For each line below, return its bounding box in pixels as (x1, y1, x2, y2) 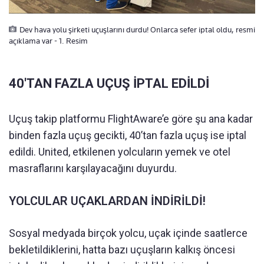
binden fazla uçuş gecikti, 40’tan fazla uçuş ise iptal (9, 128, 246, 141)
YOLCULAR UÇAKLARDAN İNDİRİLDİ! (9, 193, 206, 208)
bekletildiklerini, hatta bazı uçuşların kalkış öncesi (9, 243, 235, 256)
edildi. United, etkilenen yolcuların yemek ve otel (9, 145, 230, 158)
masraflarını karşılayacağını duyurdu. (9, 161, 177, 174)
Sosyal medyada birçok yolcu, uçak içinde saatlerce (9, 226, 247, 239)
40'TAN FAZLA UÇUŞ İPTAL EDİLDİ (9, 75, 209, 91)
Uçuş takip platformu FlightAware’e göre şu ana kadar (9, 112, 253, 125)
